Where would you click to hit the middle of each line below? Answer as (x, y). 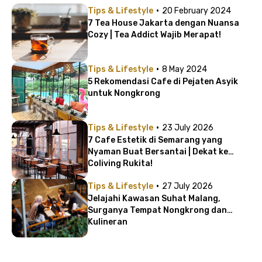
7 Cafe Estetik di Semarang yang (155, 140)
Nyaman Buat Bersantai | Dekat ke (158, 151)
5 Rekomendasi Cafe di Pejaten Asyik (163, 81)
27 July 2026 (187, 186)
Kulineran (108, 222)
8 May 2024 (185, 69)
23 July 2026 (188, 127)
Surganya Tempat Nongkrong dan (157, 210)
